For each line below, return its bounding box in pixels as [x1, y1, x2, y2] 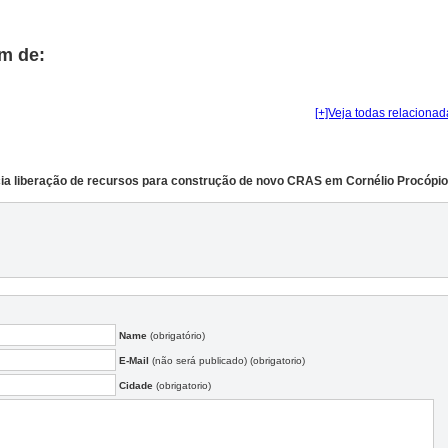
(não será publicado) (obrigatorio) [149, 354, 305, 366]
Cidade [119, 379, 153, 391]
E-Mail [119, 354, 149, 366]
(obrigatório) [147, 329, 205, 341]
